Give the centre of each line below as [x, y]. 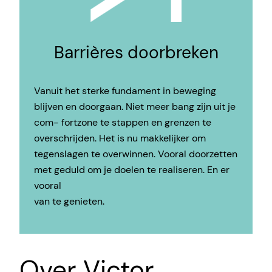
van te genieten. [69, 202]
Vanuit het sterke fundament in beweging [125, 91]
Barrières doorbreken [136, 52]
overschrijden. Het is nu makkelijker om [120, 138]
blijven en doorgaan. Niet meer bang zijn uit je [135, 107]
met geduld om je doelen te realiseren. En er [132, 170]
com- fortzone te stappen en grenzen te [123, 123]
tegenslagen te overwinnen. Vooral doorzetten [136, 154]
